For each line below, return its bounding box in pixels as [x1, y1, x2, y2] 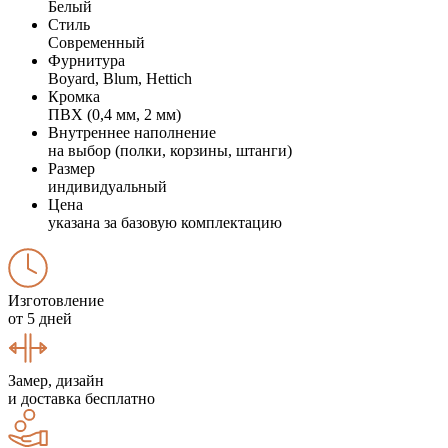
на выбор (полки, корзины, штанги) [48, 141, 292, 159]
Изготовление [8, 291, 104, 309]
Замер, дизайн [8, 371, 104, 389]
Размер [48, 159, 95, 177]
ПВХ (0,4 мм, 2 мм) [48, 105, 181, 123]
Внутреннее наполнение [48, 123, 216, 141]
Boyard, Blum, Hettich [48, 69, 192, 87]
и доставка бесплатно [8, 389, 155, 407]
